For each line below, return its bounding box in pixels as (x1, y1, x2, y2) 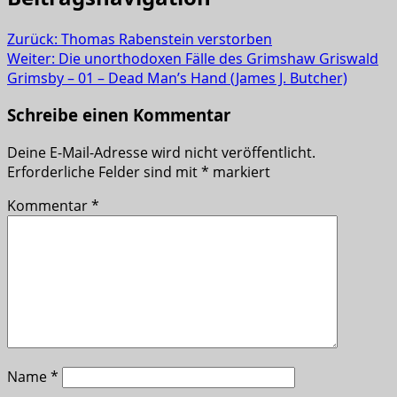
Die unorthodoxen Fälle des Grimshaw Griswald (58, 48, 378, 68)
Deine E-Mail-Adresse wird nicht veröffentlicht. (7, 143, 315, 163)
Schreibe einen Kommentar (7, 104, 230, 127)
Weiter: (7, 48, 58, 68)
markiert (209, 162, 270, 183)
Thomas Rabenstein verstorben (61, 28, 272, 49)
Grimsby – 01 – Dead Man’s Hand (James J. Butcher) (7, 67, 347, 88)
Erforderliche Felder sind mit (7, 162, 201, 183)
